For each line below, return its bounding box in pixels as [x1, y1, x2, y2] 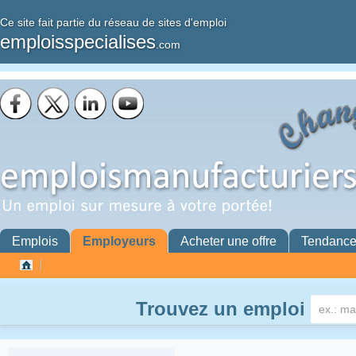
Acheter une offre [180, 234, 277, 248]
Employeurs [83, 234, 156, 248]
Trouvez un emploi [135, 298, 305, 319]
